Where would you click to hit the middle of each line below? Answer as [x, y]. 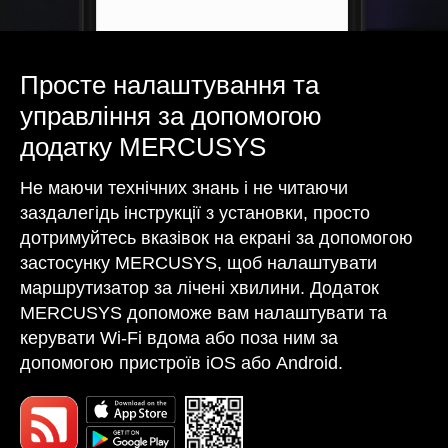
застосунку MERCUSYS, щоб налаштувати [198, 262]
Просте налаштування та [169, 84]
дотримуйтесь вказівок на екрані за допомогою [216, 237]
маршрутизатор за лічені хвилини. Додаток [199, 287]
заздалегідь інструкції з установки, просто [195, 212]
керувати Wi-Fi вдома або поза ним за [179, 337]
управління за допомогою [171, 115]
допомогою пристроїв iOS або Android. [181, 362]
